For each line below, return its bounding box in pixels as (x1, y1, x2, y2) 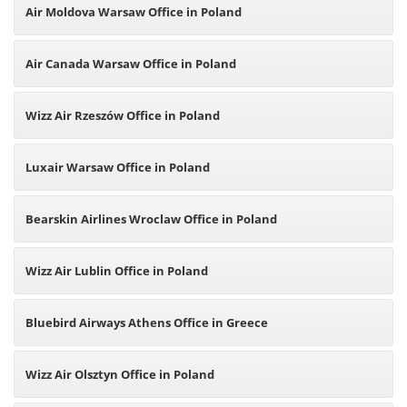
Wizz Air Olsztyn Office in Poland (25, 366, 214, 382)
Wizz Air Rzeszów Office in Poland (25, 107, 220, 124)
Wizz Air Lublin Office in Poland (25, 263, 208, 279)
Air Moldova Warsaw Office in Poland (25, 4, 242, 20)
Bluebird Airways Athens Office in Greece (25, 314, 268, 331)
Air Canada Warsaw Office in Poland (25, 55, 236, 72)
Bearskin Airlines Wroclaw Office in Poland (25, 211, 277, 227)
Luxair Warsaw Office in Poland (25, 159, 210, 175)
